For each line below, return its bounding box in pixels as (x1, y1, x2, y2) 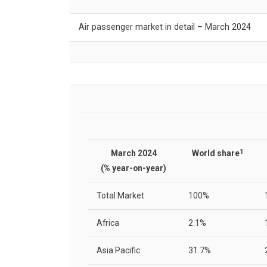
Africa (97, 218, 119, 228)
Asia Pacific (97, 246, 140, 256)
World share (192, 148, 240, 159)
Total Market (97, 191, 144, 201)
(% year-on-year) (101, 163, 166, 173)
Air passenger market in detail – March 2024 (79, 21, 251, 32)
